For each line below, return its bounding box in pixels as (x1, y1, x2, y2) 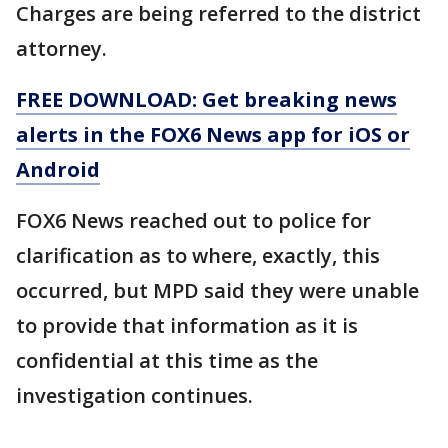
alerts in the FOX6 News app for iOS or (16, 121, 410, 149)
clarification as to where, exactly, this (16, 242, 380, 270)
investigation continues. (16, 382, 253, 410)
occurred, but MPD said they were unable (16, 277, 419, 305)
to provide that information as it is (16, 312, 358, 340)
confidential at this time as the (16, 347, 318, 375)
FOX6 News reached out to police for (16, 207, 371, 235)
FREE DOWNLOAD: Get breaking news (16, 86, 397, 114)
